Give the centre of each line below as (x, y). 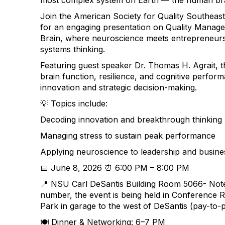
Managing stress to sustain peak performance (129, 136)
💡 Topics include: (74, 103)
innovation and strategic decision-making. (119, 87)
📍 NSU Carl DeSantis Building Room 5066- (125, 184)
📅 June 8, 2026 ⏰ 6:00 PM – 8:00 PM (115, 168)
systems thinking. (73, 49)
